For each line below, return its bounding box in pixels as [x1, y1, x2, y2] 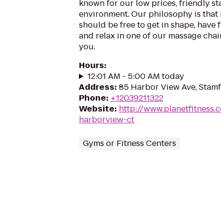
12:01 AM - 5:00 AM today [87, 71, 184, 82]
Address [79, 81, 114, 93]
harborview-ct [79, 114, 134, 125]
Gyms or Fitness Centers [83, 138, 176, 149]
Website [79, 103, 114, 114]
